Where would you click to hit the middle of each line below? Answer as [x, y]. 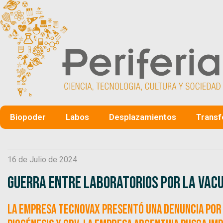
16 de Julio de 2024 [42, 159]
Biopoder [28, 117]
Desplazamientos [143, 117]
